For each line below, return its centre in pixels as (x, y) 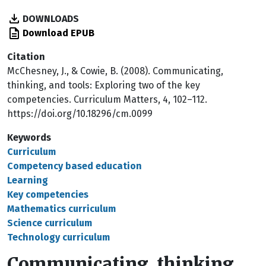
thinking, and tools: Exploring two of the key (104, 85)
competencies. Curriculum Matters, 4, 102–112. (107, 99)
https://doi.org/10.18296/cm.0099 (80, 114)
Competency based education (75, 166)
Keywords (29, 137)
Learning (28, 180)
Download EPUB (58, 33)
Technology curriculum (58, 237)
